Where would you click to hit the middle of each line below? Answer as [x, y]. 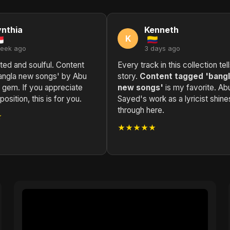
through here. [141, 110]
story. [129, 76]
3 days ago [162, 49]
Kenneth [161, 30]
